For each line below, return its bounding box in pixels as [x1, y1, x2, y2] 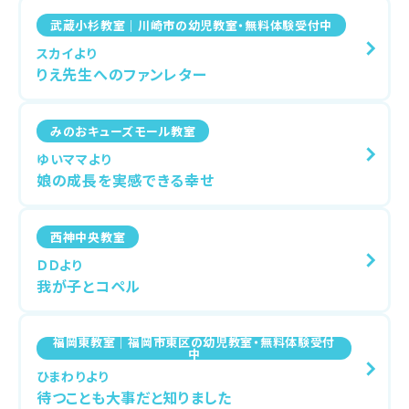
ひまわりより [37, 367, 109, 385]
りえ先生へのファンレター [37, 63, 207, 85]
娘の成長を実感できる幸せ [37, 169, 215, 191]
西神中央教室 [50, 227, 126, 246]
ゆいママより [37, 150, 111, 168]
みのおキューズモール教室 [50, 121, 196, 140]
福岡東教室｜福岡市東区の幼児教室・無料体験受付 [52, 333, 336, 351]
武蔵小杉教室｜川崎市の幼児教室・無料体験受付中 [50, 16, 333, 34]
